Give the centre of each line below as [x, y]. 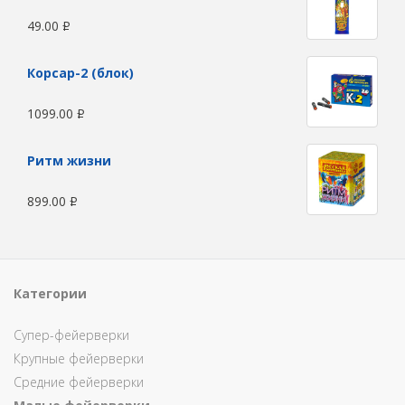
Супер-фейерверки [71, 335]
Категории [50, 293]
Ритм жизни [69, 160]
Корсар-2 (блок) [80, 73]
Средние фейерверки [79, 382]
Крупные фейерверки [79, 358]
